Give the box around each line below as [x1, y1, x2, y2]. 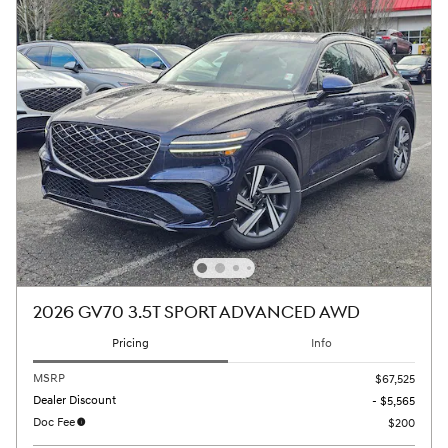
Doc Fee [33, 414, 75, 430]
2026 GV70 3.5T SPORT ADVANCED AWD [33, 302, 360, 325]
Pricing [112, 336, 149, 352]
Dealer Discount [33, 392, 116, 408]
